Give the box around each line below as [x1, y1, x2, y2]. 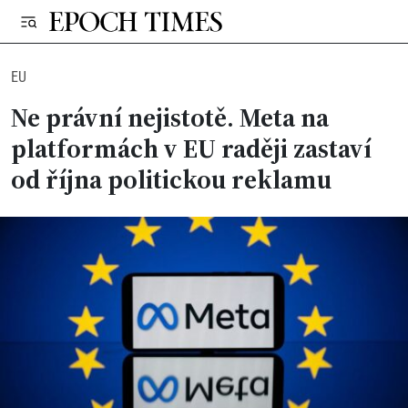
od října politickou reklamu [11, 161, 331, 199]
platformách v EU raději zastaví [11, 130, 372, 168]
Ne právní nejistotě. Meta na [11, 99, 329, 137]
